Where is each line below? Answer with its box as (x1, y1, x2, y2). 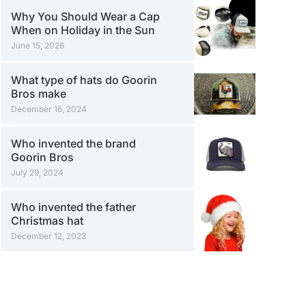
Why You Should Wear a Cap (10, 9, 160, 23)
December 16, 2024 (10, 103, 87, 114)
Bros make (10, 86, 66, 100)
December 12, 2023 (10, 230, 86, 241)
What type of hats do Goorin (10, 72, 157, 87)
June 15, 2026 (10, 40, 64, 51)
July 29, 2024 (10, 167, 64, 178)
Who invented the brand (10, 136, 136, 150)
